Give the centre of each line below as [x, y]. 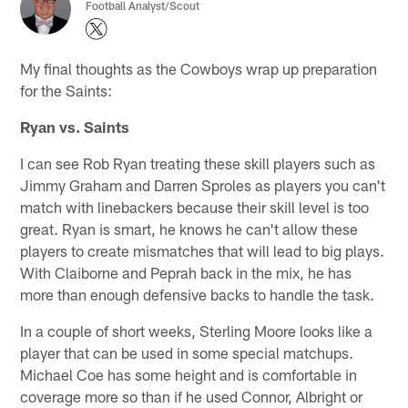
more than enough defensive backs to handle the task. [198, 294]
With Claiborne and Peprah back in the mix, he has [186, 272]
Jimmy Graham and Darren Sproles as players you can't [203, 184]
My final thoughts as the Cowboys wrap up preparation [199, 68]
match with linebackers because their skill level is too [195, 206]
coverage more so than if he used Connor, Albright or [192, 396]
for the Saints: [66, 90]
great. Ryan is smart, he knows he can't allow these [189, 228]
